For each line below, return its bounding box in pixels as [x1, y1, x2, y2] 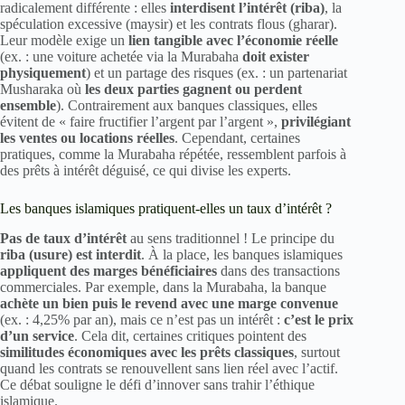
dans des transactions [217, 262, 340, 278]
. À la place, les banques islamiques [141, 246, 343, 262]
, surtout [294, 344, 340, 360]
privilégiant [281, 113, 351, 129]
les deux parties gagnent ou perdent [85, 80, 302, 97]
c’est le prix [284, 311, 353, 327]
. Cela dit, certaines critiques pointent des [74, 327, 306, 344]
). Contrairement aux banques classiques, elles [56, 97, 317, 113]
